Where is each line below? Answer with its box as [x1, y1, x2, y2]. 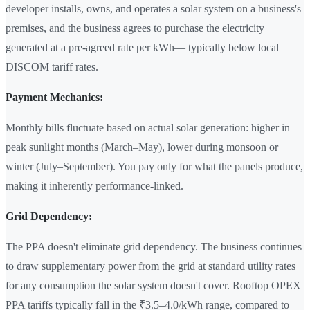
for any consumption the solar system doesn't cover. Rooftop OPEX [6, 280, 301, 292]
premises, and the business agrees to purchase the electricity [6, 22, 264, 35]
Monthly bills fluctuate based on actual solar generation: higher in [6, 122, 290, 134]
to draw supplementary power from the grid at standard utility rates [6, 260, 295, 273]
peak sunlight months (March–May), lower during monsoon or [6, 141, 278, 154]
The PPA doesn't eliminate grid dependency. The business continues [6, 241, 302, 253]
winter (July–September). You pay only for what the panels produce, [6, 161, 303, 173]
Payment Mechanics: [6, 91, 103, 104]
